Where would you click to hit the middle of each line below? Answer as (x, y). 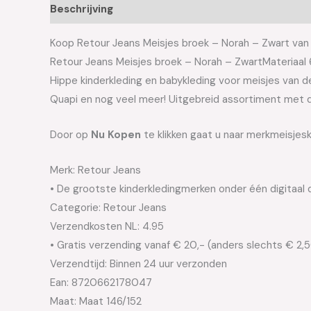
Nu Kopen (116, 135)
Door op (70, 135)
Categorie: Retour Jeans (108, 208)
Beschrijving (82, 9)
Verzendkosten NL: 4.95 (107, 226)
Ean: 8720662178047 (101, 283)
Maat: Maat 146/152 (96, 301)
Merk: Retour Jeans (95, 170)
